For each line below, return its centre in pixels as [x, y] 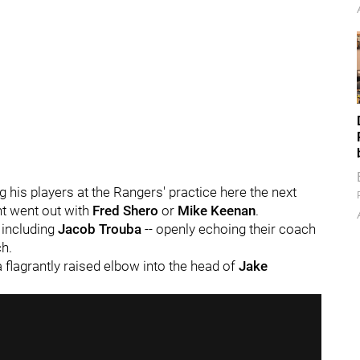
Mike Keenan [215, 211]
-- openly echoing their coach [229, 229]
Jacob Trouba [100, 229]
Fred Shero [127, 211]
